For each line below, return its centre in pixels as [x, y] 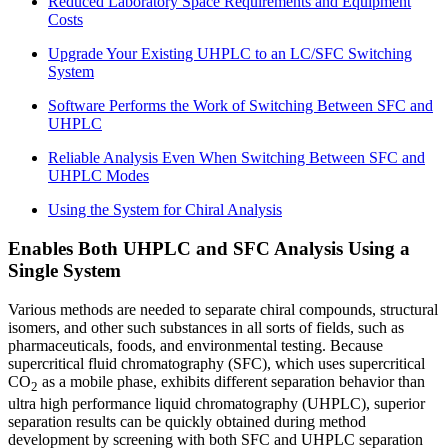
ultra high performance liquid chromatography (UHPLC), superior [216, 403]
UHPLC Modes [98, 176]
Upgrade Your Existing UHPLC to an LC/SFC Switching [230, 54]
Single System [64, 271]
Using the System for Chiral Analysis [165, 210]
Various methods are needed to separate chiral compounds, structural [223, 309]
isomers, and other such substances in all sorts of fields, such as [206, 327]
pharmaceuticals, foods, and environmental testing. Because [195, 345]
